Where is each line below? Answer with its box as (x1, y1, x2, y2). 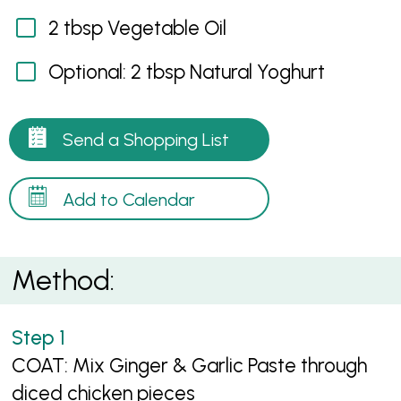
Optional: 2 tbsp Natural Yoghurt (47, 59, 325, 84)
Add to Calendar (63, 188, 196, 210)
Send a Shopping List (63, 129, 230, 151)
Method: (12, 262, 115, 297)
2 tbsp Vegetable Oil (47, 15, 226, 40)
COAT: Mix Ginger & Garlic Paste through (12, 354, 368, 379)
